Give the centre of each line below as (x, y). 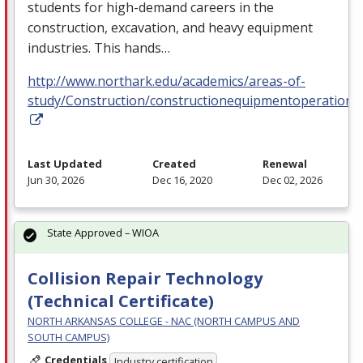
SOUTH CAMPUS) (68, 337)
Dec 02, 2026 (293, 179)
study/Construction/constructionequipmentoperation (190, 100)
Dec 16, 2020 (182, 179)
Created (174, 163)
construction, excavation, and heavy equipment (170, 27)
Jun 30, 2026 (56, 179)
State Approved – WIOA (103, 232)
